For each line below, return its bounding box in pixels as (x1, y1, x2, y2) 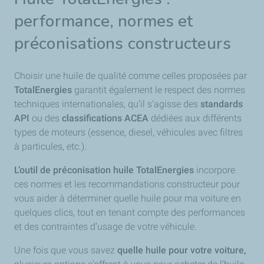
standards (200, 98, 243, 110)
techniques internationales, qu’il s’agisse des (14, 98, 200, 110)
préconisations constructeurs (14, 32, 231, 55)
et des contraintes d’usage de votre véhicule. (14, 220, 197, 232)
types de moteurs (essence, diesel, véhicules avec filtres (14, 126, 243, 138)
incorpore (194, 164, 235, 176)
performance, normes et (14, 9, 193, 32)
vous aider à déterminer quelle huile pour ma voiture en (14, 192, 241, 204)
